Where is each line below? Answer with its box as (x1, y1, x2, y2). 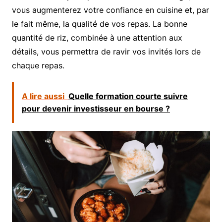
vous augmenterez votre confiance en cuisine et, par (11, 4, 209, 15)
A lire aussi (21, 91, 64, 101)
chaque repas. (11, 60, 64, 70)
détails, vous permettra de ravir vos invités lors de (11, 46, 201, 56)
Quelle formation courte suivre (68, 91, 188, 101)
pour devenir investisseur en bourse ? (21, 103, 170, 113)
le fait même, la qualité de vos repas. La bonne (11, 18, 187, 29)
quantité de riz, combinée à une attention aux (11, 32, 182, 43)
